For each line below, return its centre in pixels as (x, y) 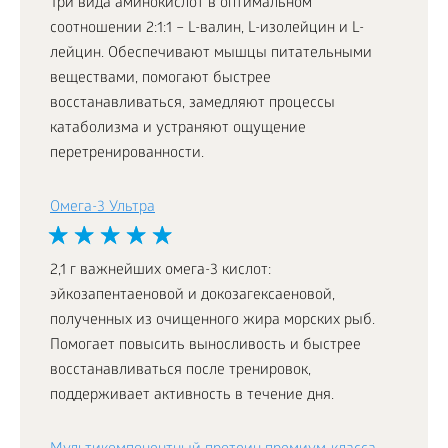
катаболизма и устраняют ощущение (178, 129)
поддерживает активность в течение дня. (192, 396)
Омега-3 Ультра (102, 208)
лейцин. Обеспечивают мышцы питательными (211, 54)
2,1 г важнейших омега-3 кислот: (160, 271)
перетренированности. (127, 154)
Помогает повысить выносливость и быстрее (205, 346)
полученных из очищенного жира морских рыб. (212, 321)
